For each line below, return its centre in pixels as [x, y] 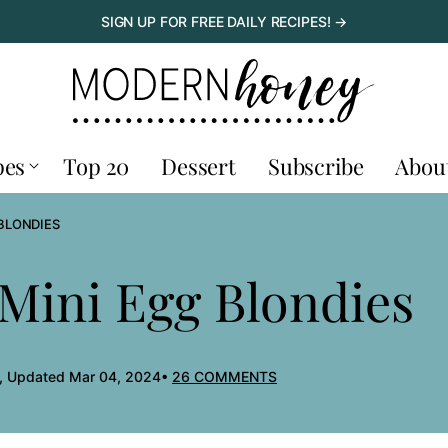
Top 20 [96, 166]
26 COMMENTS [224, 376]
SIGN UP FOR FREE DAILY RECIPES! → [224, 21]
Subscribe [315, 166]
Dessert [198, 166]
